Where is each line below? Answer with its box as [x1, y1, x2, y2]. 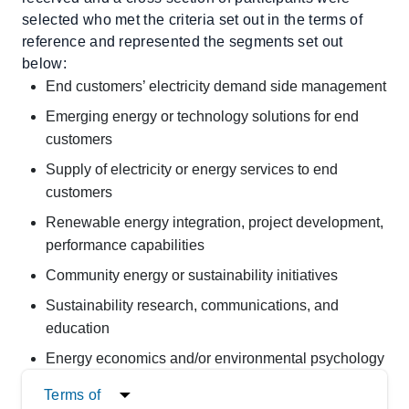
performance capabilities [46, 237, 204, 253]
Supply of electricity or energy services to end [46, 162, 338, 177]
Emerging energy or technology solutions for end [46, 109, 359, 124]
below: [22, 56, 67, 71]
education [46, 320, 110, 336]
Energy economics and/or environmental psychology [46, 351, 384, 366]
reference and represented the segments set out [22, 34, 343, 49]
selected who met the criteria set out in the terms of [22, 12, 362, 27]
